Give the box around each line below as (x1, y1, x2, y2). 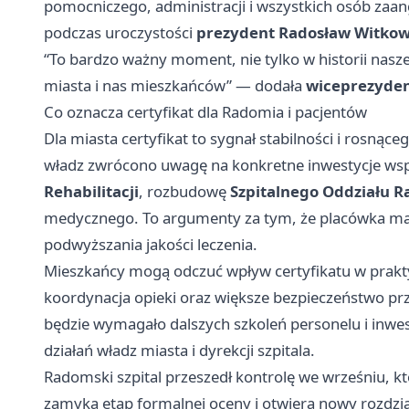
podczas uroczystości (44, 21, 196, 43)
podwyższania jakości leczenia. (44, 233, 257, 255)
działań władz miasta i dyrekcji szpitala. (44, 339, 315, 361)
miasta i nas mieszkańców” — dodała (44, 74, 306, 96)
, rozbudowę (139, 180, 230, 202)
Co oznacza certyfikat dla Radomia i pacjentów (44, 100, 367, 122)
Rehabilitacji (44, 180, 139, 202)
